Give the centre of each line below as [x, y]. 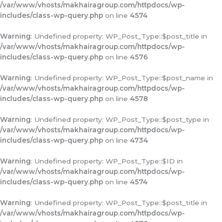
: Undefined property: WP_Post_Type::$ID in [107, 161]
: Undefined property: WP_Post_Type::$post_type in [120, 119]
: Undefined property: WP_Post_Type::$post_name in [122, 78]
